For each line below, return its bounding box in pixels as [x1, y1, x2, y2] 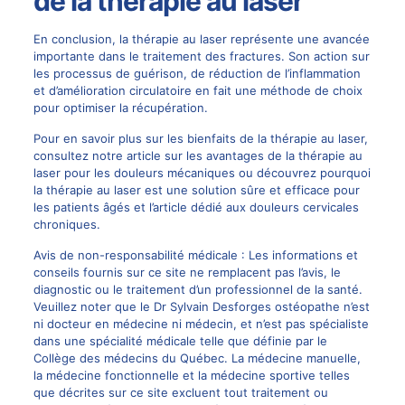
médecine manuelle [247, 350, 357, 365]
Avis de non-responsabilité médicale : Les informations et [33, 247, 358, 262]
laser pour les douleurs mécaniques [33, 165, 235, 180]
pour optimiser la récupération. [33, 99, 208, 115]
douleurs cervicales [249, 199, 359, 214]
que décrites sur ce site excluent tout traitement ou [33, 384, 328, 400]
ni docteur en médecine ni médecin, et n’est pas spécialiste [33, 316, 369, 331]
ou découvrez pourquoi [234, 165, 371, 180]
